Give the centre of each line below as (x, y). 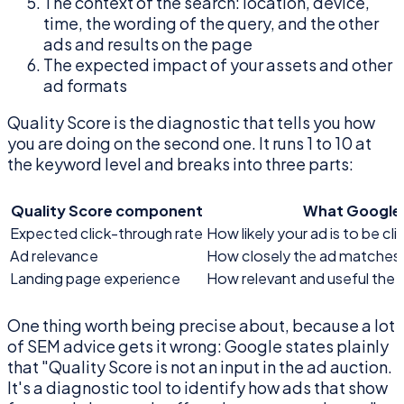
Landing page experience (95, 279)
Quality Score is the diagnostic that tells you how (191, 123)
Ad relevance (54, 256)
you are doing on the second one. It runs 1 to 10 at (189, 143)
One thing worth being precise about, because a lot (201, 326)
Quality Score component (106, 211)
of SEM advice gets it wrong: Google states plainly (198, 346)
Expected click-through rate (106, 234)
